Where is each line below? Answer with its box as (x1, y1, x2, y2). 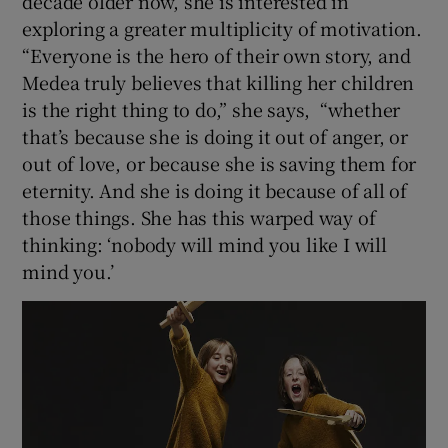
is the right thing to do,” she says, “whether (22, 95, 401, 122)
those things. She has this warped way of (22, 203, 376, 230)
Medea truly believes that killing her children (22, 68, 415, 95)
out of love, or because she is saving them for (22, 149, 417, 176)
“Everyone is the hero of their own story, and (22, 41, 411, 68)
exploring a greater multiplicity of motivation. (22, 14, 423, 41)
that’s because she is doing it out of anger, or (22, 122, 409, 149)
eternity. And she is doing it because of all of (22, 176, 408, 203)
